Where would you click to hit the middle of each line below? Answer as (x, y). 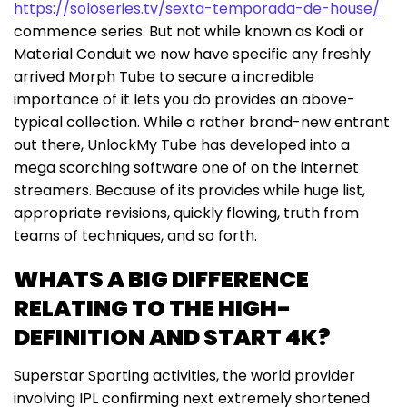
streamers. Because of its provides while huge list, (189, 191)
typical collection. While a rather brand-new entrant (202, 123)
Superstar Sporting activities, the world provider (184, 375)
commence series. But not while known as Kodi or (189, 32)
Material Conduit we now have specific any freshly (192, 55)
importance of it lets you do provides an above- (184, 100)
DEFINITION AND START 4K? (172, 338)
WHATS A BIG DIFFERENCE (161, 280)
